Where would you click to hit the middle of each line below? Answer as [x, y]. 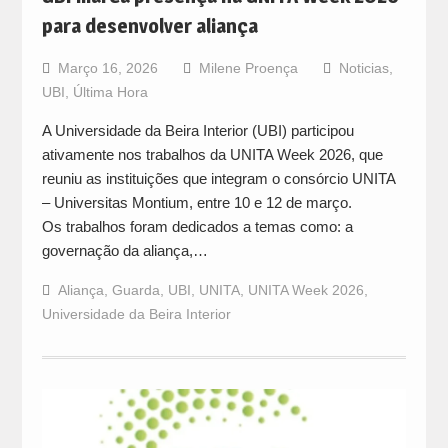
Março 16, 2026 [107, 68]
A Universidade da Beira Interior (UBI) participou [197, 131]
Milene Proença [248, 68]
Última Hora [110, 92]
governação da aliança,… [124, 251]
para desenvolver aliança [149, 26]
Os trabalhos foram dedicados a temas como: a [197, 227]
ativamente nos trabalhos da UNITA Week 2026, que [212, 155]
